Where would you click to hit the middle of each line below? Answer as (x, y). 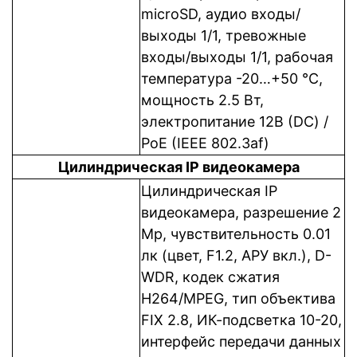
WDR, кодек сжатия (210, 277)
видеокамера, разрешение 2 (241, 212)
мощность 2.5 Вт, (202, 100)
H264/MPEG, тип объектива (238, 298)
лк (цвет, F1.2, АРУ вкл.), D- (236, 255)
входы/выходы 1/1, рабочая (237, 57)
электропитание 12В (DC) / (235, 122)
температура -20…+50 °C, (232, 78)
